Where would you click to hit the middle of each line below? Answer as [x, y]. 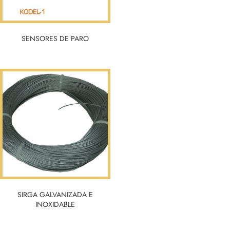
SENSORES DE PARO [55, 39]
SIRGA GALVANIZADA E [55, 195]
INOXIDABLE [55, 205]
